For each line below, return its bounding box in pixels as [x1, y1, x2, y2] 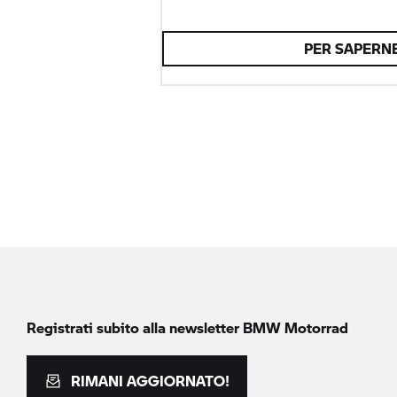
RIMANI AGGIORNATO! [71, 370, 230, 391]
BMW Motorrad [243, 316, 348, 338]
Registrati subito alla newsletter [27, 316, 243, 338]
